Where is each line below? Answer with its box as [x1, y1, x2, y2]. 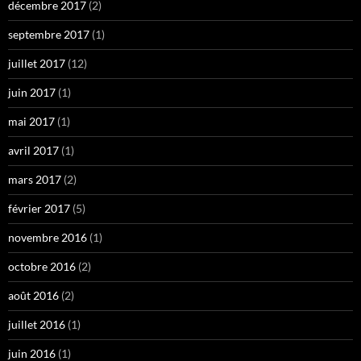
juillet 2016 [8, 317, 65, 332]
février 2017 [8, 201, 70, 216]
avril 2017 [8, 143, 59, 158]
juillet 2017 [8, 56, 65, 71]
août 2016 [8, 288, 59, 303]
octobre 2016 [8, 259, 76, 274]
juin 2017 [8, 85, 56, 100]
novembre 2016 [8, 230, 87, 245]
